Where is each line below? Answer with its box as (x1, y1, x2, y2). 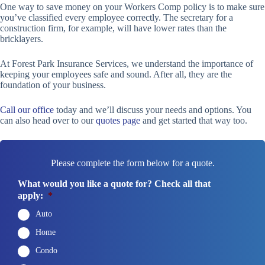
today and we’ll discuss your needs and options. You (54, 105, 251, 115)
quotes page (96, 115, 140, 126)
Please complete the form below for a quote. (50, 158, 215, 169)
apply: (18, 190, 43, 201)
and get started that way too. (140, 115, 247, 126)
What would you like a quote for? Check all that (18, 179, 211, 189)
